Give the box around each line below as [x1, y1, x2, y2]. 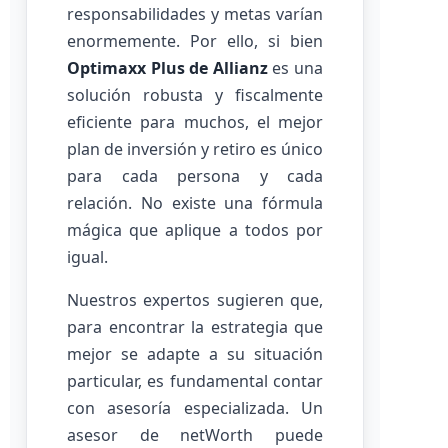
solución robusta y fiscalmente [67, 84, 323, 106]
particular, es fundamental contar [67, 370, 323, 392]
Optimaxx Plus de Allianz [67, 57, 268, 79]
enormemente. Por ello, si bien [67, 30, 323, 52]
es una [267, 57, 324, 79]
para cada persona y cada [67, 165, 323, 187]
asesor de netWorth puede [67, 424, 323, 446]
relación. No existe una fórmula [67, 192, 323, 214]
